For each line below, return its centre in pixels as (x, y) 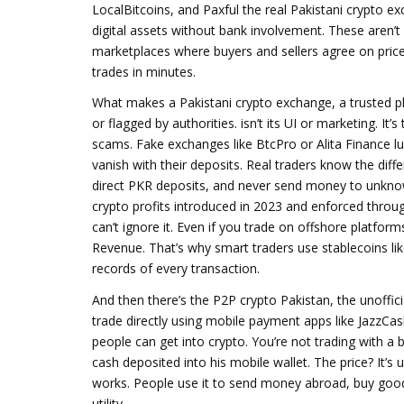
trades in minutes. (144, 71)
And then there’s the (152, 299)
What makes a (136, 102)
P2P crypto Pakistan (271, 299)
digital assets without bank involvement (207, 30)
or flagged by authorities (163, 123)
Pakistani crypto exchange (256, 102)
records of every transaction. (176, 268)
